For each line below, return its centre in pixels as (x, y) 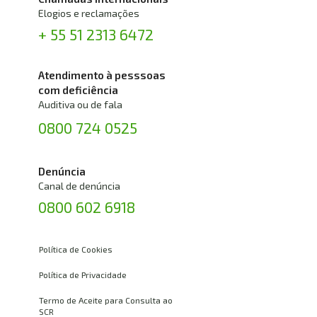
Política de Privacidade (83, 274)
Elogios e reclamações (89, 13)
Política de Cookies (76, 249)
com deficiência (78, 90)
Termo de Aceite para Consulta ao (106, 300)
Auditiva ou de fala (80, 104)
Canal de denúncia (79, 186)
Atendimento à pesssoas (102, 75)
